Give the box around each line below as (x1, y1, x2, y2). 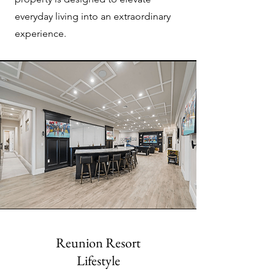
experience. (15, 28, 66, 39)
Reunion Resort (56, 234, 141, 252)
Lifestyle (76, 252, 120, 269)
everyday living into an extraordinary (15, 10, 171, 22)
